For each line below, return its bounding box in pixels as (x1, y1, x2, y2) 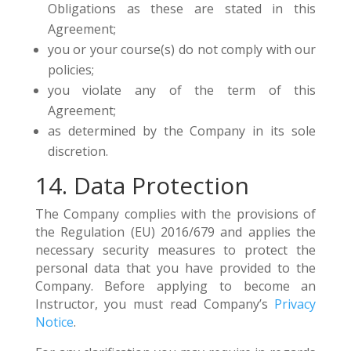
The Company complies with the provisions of (34, 205, 317, 223)
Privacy (274, 295, 317, 313)
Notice (34, 313, 74, 331)
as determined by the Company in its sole (47, 122, 317, 139)
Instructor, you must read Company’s (34, 295, 275, 313)
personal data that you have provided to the (34, 259, 317, 277)
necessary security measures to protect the (34, 241, 317, 259)
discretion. (47, 143, 108, 160)
